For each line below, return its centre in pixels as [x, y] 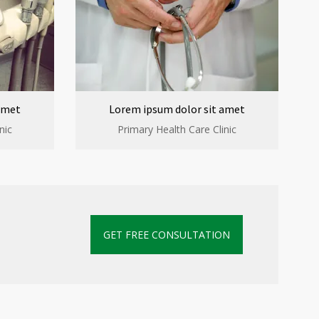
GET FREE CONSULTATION [167, 235]
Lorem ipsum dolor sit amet [177, 109]
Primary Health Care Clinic [177, 129]
